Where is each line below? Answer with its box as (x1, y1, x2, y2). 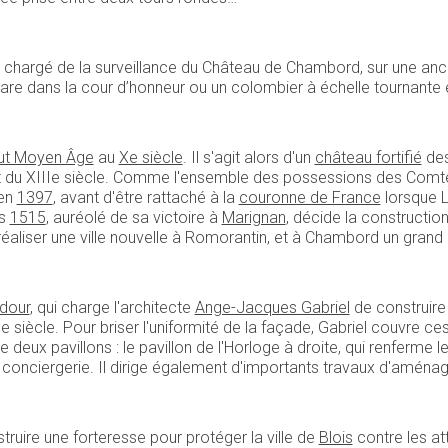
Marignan (221, 207, 286, 227)
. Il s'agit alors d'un (182, 147, 315, 167)
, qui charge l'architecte (29, 297, 195, 317)
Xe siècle (118, 147, 183, 167)
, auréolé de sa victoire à (45, 207, 222, 227)
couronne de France (238, 187, 381, 207)
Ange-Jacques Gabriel (194, 297, 350, 317)
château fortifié (314, 147, 422, 167)
